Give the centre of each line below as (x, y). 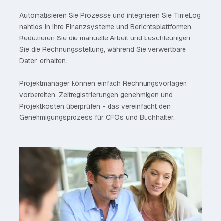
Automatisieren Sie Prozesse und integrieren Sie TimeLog (110, 15)
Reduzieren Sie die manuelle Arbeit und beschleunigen (105, 38)
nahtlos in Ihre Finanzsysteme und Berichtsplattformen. (106, 26)
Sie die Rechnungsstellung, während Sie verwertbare (103, 49)
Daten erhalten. (43, 60)
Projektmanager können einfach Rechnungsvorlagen (103, 83)
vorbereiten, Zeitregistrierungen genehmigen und (96, 94)
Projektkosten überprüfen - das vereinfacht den (95, 106)
